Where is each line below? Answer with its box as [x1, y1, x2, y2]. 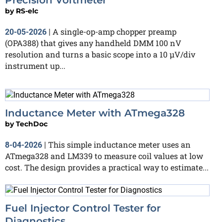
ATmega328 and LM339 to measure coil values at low [5, 150, 203, 161]
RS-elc [16, 6, 38, 15]
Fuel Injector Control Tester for [5, 202, 161, 215]
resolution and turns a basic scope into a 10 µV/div [5, 49, 195, 59]
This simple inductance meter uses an [48, 139, 191, 150]
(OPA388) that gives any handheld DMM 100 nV [5, 37, 181, 48]
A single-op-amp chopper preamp [53, 26, 176, 37]
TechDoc [16, 119, 48, 128]
